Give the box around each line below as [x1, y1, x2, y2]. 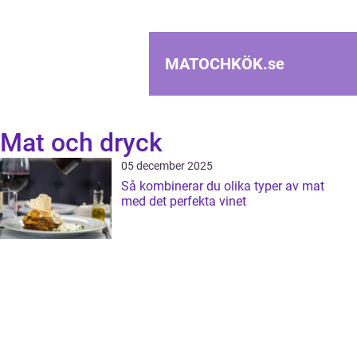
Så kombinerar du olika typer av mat [121, 178, 324, 194]
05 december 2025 [121, 159, 213, 172]
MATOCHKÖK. [165, 54, 268, 73]
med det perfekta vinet [121, 194, 246, 209]
